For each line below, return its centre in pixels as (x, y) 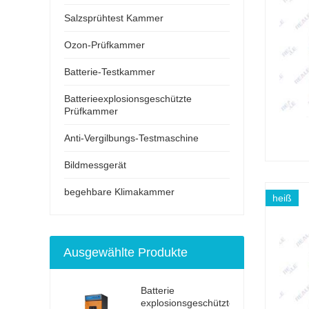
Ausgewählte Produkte (126, 252)
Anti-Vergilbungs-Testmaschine (131, 138)
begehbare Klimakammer (119, 191)
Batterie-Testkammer (110, 71)
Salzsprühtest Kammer (114, 18)
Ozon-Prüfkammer (104, 44)
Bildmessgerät (95, 165)
